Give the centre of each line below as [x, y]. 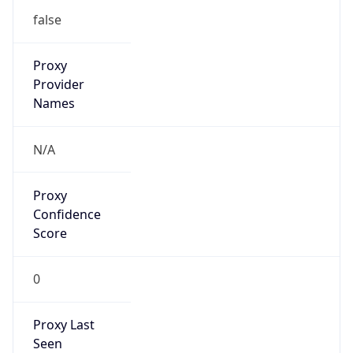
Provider [58, 85]
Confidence [67, 214]
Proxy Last [63, 325]
